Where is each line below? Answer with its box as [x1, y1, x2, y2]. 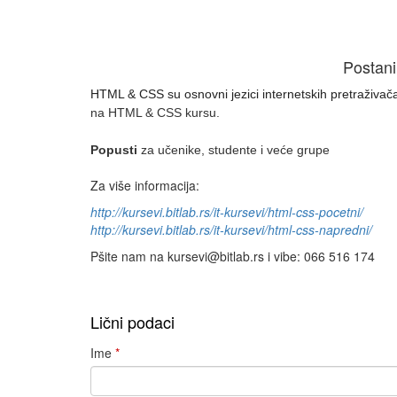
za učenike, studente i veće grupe [141, 143, 330, 158]
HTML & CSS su [90, 87, 184, 102]
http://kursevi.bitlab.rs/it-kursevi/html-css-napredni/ [90, 221, 372, 239]
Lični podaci [90, 310, 175, 334]
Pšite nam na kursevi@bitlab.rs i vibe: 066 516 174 [90, 247, 375, 266]
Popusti [90, 143, 141, 158]
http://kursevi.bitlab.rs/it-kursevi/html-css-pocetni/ [90, 203, 363, 222]
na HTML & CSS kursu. [90, 105, 223, 121]
